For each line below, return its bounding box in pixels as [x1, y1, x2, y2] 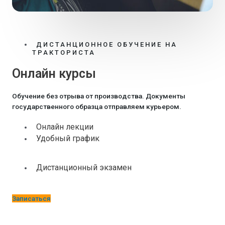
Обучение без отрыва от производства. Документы [12, 91, 185, 100]
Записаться [12, 194, 51, 203]
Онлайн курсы [12, 66, 96, 81]
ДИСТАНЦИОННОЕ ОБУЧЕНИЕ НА [36, 40, 177, 48]
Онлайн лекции [36, 122, 93, 132]
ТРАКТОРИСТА [32, 48, 95, 56]
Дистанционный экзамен [36, 163, 132, 173]
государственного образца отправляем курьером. [12, 102, 181, 110]
